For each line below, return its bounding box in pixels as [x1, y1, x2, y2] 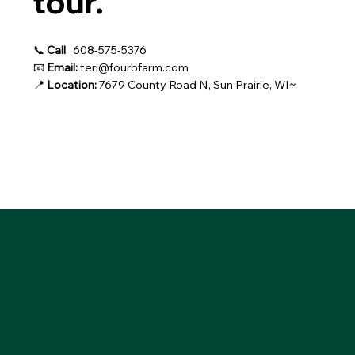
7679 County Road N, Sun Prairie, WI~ [97, 78, 297, 93]
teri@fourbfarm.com [80, 60, 189, 75]
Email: [44, 60, 78, 75]
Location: [47, 78, 97, 93]
